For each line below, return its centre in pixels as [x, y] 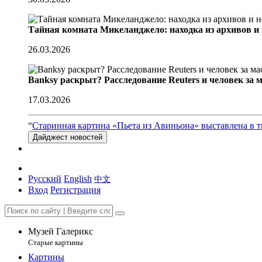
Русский [45, 179]
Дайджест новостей [68, 137]
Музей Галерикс [61, 231]
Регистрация [75, 190]
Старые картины [56, 242]
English [78, 179]
